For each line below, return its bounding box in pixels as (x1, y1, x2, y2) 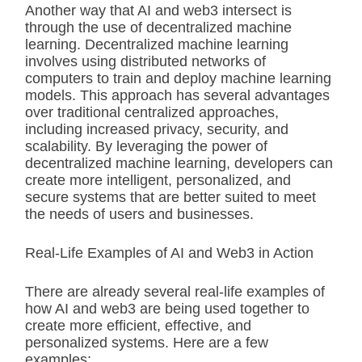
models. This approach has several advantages (25, 87, 330, 103)
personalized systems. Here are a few (25, 335, 268, 351)
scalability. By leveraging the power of (25, 138, 267, 154)
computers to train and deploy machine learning (25, 70, 331, 86)
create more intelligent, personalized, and (25, 172, 291, 188)
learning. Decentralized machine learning (25, 36, 288, 53)
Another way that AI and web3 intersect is (25, 2, 292, 19)
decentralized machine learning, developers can (25, 155, 333, 171)
